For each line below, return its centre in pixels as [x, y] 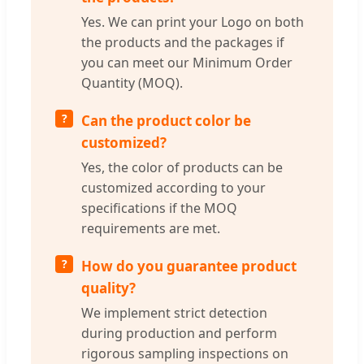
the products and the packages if [183, 42]
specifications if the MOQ [159, 208]
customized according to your [173, 187]
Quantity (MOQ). [132, 82]
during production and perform [179, 333]
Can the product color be [166, 120]
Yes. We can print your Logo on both [193, 22]
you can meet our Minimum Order [187, 62]
